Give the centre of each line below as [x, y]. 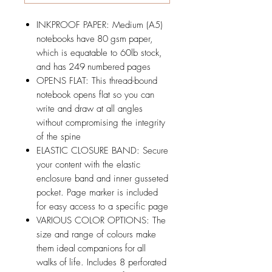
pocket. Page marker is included [97, 193]
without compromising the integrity [101, 123]
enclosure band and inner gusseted [102, 179]
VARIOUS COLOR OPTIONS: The [101, 221]
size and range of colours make [96, 235]
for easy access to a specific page [102, 207]
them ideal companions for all [92, 249]
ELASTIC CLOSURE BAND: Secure [102, 151]
